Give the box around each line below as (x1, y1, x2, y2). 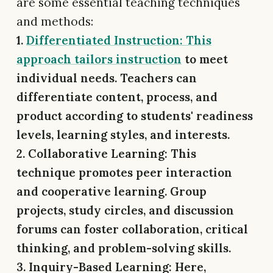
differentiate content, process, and (16, 89, 218, 104)
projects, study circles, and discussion (16, 202, 234, 218)
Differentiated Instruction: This (26, 32, 211, 48)
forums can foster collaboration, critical (16, 221, 248, 236)
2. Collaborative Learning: (16, 146, 168, 161)
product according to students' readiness (16, 108, 253, 123)
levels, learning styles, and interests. (16, 127, 230, 142)
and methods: (16, 13, 93, 29)
